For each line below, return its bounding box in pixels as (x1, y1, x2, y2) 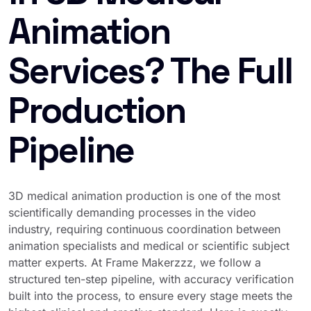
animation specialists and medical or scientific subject (8, 239, 289, 253)
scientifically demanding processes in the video (8, 205, 256, 219)
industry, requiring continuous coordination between (8, 222, 280, 236)
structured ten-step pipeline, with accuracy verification (8, 272, 294, 286)
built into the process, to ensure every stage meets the (8, 289, 292, 303)
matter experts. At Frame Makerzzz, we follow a (8, 255, 261, 269)
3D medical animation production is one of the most (8, 189, 280, 203)
